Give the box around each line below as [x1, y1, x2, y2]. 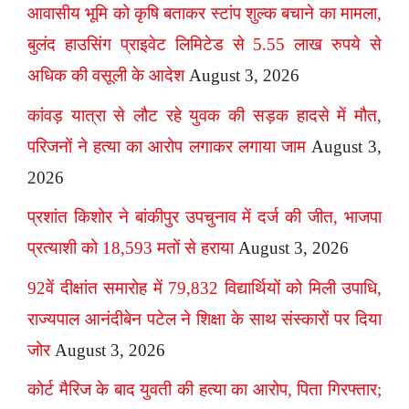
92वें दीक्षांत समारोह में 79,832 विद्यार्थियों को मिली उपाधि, [27, 278, 382, 298]
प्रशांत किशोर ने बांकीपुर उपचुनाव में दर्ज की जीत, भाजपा [27, 207, 382, 227]
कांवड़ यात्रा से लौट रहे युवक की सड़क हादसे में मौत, [27, 105, 382, 125]
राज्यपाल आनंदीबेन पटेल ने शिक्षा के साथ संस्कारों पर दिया [27, 309, 382, 329]
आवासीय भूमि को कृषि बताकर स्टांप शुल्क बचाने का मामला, [27, 4, 382, 24]
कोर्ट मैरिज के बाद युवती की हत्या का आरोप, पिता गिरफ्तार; [27, 380, 382, 400]
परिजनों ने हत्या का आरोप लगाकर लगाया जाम [27, 136, 306, 156]
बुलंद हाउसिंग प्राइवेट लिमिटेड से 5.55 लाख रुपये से [27, 35, 382, 55]
